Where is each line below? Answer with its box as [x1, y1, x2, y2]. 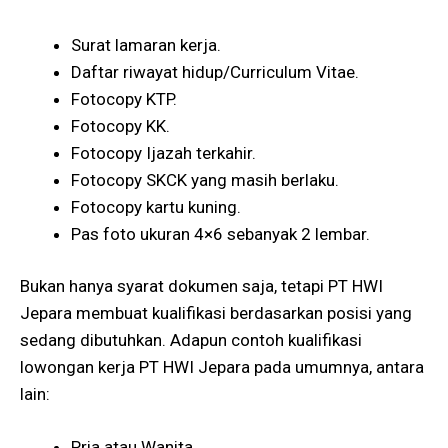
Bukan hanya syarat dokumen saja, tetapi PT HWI [20, 276, 383, 296]
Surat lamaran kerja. [71, 34, 221, 55]
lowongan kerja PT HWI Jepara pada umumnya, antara [20, 357, 424, 377]
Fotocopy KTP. [71, 88, 177, 109]
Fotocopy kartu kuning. [71, 196, 241, 217]
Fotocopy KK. [71, 115, 170, 136]
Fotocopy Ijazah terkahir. [71, 142, 256, 163]
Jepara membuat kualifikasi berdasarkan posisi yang [20, 303, 412, 323]
